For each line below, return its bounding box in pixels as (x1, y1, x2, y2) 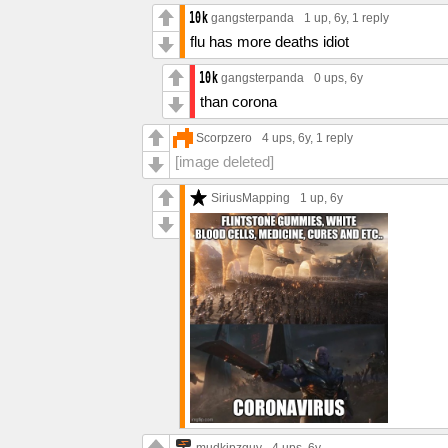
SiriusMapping (211, 190, 290, 204)
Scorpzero (196, 130, 252, 144)
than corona (200, 92, 277, 110)
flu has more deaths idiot (190, 32, 349, 50)
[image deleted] (175, 152, 274, 170)
